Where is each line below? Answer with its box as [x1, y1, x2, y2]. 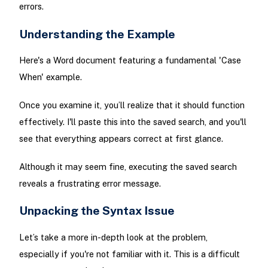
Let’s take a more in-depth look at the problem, [19, 232, 208, 242]
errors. [19, 1, 44, 12]
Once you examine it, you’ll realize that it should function [19, 100, 245, 110]
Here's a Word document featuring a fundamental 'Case [19, 54, 241, 65]
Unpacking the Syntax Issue [19, 203, 175, 218]
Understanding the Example [19, 26, 175, 41]
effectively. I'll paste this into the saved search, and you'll [19, 117, 246, 127]
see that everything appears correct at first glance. [19, 133, 223, 144]
